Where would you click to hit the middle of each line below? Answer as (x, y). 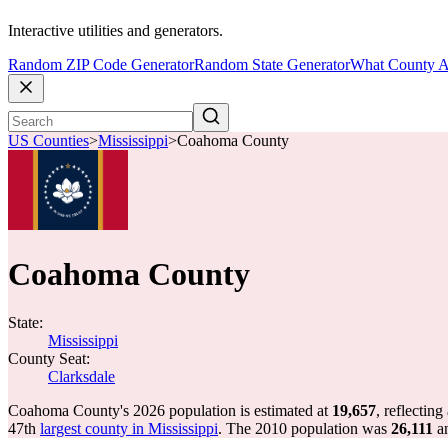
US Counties (48, 141)
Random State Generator (272, 65)
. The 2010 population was (304, 428)
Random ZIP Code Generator (101, 65)
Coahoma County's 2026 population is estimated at (170, 410)
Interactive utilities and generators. (115, 31)
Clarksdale (81, 376)
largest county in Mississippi (129, 428)
